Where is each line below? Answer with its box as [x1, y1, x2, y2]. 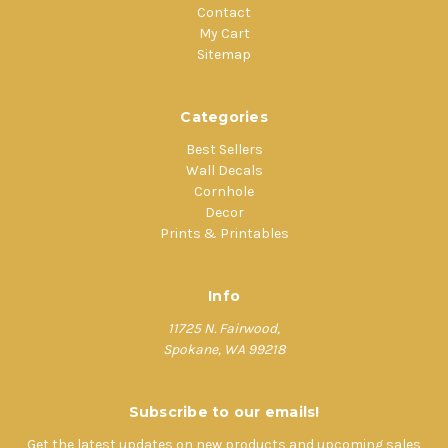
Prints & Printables [159, 224, 289, 242]
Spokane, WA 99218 [162, 340, 286, 358]
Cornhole [194, 182, 254, 200]
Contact [197, 3, 251, 21]
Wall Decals [185, 161, 263, 179]
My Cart [198, 24, 250, 42]
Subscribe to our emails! [128, 402, 320, 421]
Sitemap [197, 45, 251, 63]
